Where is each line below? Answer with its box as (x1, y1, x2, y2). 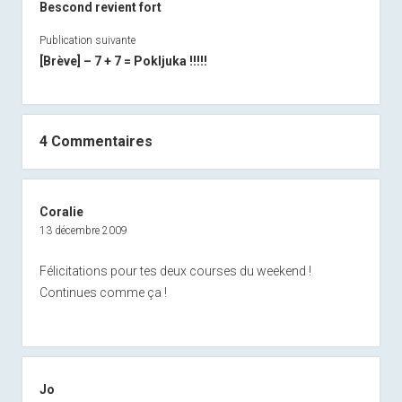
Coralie (39, 204, 83, 219)
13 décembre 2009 (39, 223, 127, 237)
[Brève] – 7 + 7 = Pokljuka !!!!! (39, 53, 207, 68)
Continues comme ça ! (39, 284, 167, 300)
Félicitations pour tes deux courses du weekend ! (39, 263, 311, 278)
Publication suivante (39, 33, 135, 47)
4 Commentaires (39, 132, 153, 150)
